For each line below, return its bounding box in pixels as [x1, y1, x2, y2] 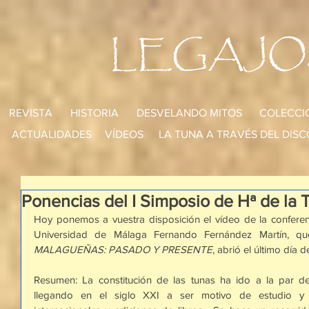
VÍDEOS [105, 128, 143, 140]
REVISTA [9, 107, 52, 119]
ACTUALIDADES [11, 128, 92, 140]
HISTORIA [70, 107, 119, 119]
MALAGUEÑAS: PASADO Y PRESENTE [34, 243, 212, 255]
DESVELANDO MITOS [136, 107, 242, 119]
